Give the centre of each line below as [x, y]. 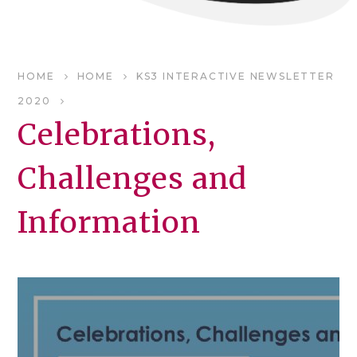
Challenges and [133, 178]
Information [109, 222]
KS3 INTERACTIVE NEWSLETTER [235, 76]
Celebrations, [117, 135]
